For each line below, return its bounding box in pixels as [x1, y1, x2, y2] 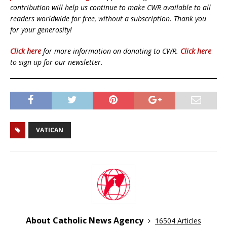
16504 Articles [155, 215, 201, 225]
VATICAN [36, 125, 63, 134]
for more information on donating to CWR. [41, 46, 180, 56]
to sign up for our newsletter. [10, 57, 103, 67]
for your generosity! [10, 24, 72, 34]
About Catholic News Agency [26, 214, 145, 226]
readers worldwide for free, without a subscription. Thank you [10, 13, 206, 23]
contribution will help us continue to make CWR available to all [10, 2, 211, 12]
